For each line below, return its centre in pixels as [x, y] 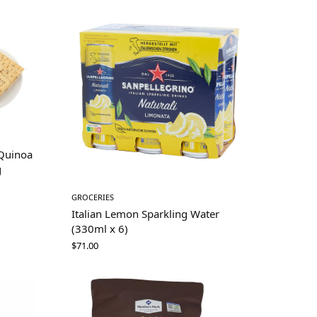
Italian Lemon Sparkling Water [145, 213]
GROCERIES [93, 197]
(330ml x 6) [100, 228]
